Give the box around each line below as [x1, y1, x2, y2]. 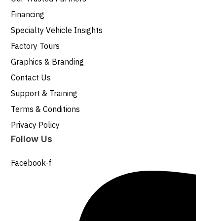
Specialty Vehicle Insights [11, 25, 103, 36]
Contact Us [11, 73, 51, 83]
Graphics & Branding [11, 57, 84, 67]
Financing [11, 9, 45, 20]
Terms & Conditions [11, 104, 80, 114]
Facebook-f [11, 158, 52, 168]
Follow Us [11, 134, 53, 145]
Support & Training [11, 88, 78, 99]
